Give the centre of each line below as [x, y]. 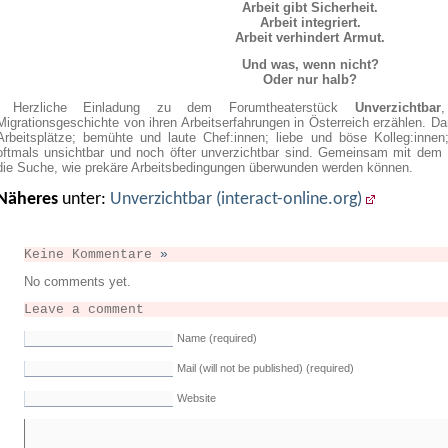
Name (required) [217, 337]
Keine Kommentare [92, 254]
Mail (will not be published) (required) [265, 367]
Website [196, 397]
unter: [86, 199]
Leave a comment [84, 310]
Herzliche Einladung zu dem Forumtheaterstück [183, 108]
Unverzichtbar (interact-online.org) [236, 199]
